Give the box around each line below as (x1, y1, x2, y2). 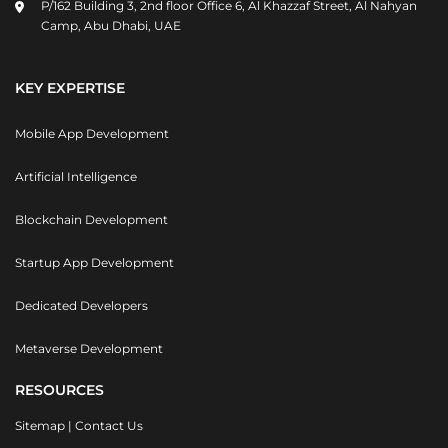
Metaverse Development (15, 340, 163, 356)
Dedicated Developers (15, 297, 148, 313)
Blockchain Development (15, 211, 168, 227)
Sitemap (15, 417, 65, 433)
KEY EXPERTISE (15, 78, 125, 97)
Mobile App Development (15, 125, 169, 141)
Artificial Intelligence (15, 168, 137, 184)
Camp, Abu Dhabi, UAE (41, 17, 181, 33)
